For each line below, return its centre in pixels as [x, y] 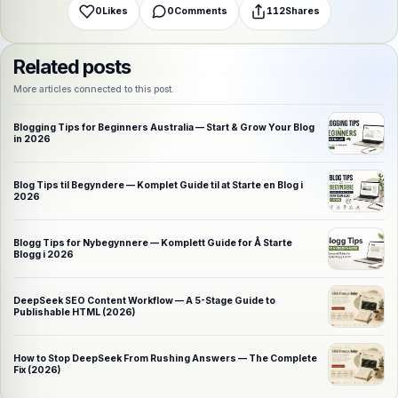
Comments [200, 12]
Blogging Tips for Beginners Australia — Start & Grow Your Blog [164, 128]
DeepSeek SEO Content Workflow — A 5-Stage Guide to [144, 301]
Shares [302, 12]
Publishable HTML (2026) [74, 313]
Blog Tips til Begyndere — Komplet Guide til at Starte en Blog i [158, 186]
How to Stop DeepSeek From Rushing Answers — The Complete [165, 359]
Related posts [72, 67]
